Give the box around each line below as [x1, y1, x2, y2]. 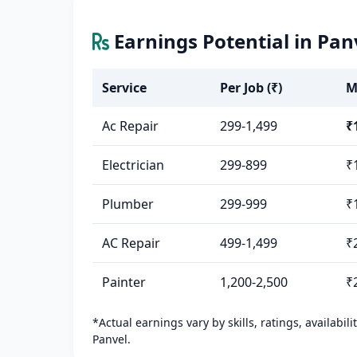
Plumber [102, 195, 154, 213]
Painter [102, 273, 146, 291]
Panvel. [92, 331, 131, 347]
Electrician [102, 156, 164, 174]
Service [102, 79, 147, 96]
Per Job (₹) [220, 79, 282, 96]
